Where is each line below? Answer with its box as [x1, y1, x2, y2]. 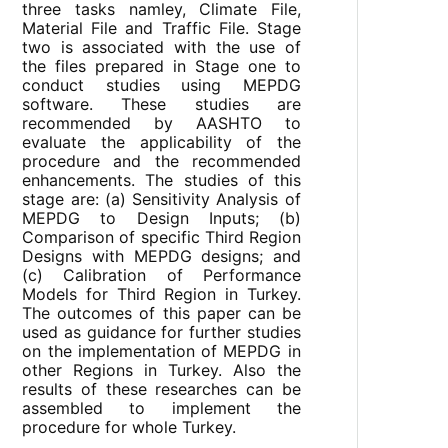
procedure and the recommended [22, 151, 301, 172]
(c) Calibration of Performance [22, 265, 301, 286]
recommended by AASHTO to [22, 113, 301, 134]
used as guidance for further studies [22, 322, 301, 343]
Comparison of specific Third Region [22, 227, 301, 248]
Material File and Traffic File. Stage [22, 18, 301, 39]
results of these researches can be [22, 379, 301, 400]
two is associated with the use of [22, 37, 301, 58]
